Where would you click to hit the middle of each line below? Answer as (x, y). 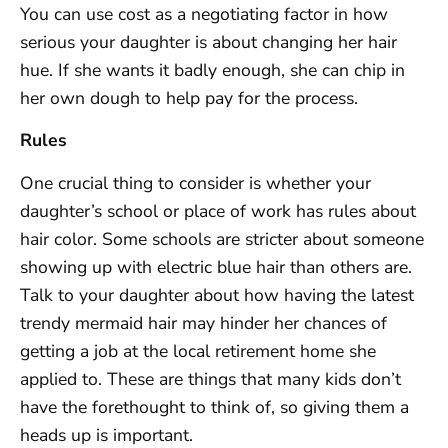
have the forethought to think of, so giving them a (214, 406)
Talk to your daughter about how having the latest (217, 294)
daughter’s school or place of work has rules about (218, 210)
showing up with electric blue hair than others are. (216, 266)
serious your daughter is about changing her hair (208, 41)
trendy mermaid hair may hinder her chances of (203, 322)
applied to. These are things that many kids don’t (210, 378)
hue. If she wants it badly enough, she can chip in (212, 69)
